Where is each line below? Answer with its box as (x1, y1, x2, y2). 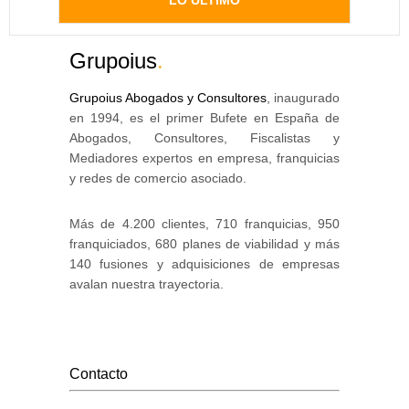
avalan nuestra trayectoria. (69, 277, 224, 291)
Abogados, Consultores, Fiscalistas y (69, 131, 340, 145)
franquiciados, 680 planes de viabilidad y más (69, 236, 340, 251)
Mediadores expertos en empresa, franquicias (69, 151, 340, 165)
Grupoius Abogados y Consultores (69, 90, 267, 105)
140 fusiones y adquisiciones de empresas (69, 257, 340, 271)
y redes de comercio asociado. (69, 171, 246, 185)
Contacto (69, 366, 128, 382)
